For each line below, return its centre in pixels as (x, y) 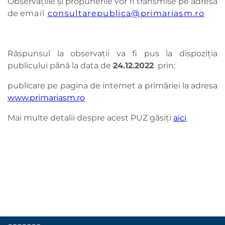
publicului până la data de (60, 66)
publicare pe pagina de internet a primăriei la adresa (113, 86)
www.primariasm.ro (46, 98)
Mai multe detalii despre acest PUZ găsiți (90, 118)
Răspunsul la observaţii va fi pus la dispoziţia (113, 54)
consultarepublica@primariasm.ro (126, 14)
